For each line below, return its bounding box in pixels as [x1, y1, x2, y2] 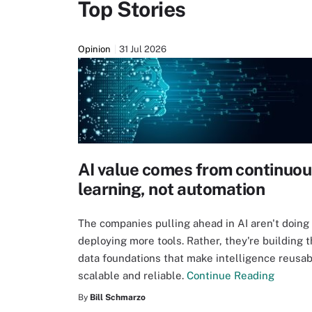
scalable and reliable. [78, 269, 187, 281]
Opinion [78, 44, 111, 54]
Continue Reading [187, 269, 274, 281]
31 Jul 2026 [119, 44, 166, 54]
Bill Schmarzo [90, 292, 146, 302]
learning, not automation [78, 179, 265, 198]
